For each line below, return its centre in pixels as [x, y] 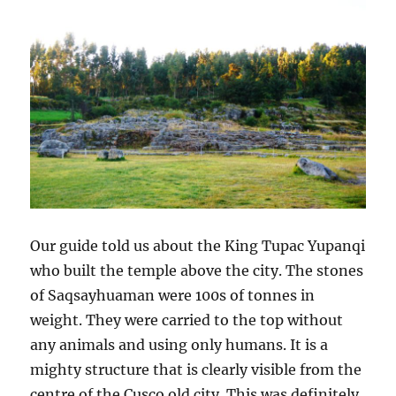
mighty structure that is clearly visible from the [196, 369]
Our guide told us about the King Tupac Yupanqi [198, 245]
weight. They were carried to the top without [187, 320]
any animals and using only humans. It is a [179, 344]
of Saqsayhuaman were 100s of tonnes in [173, 295]
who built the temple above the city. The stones [197, 270]
